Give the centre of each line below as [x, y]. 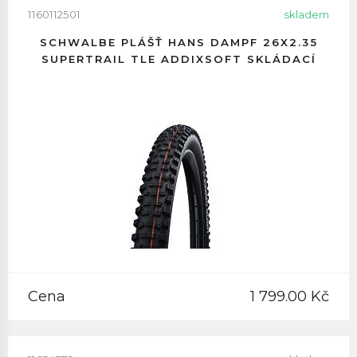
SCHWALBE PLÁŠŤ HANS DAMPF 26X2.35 [178, 42]
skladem [306, 14]
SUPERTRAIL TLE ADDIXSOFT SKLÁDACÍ [178, 59]
